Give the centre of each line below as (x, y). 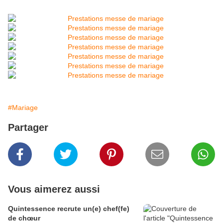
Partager (28, 128)
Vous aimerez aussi (54, 189)
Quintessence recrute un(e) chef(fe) (69, 209)
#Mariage (23, 108)
